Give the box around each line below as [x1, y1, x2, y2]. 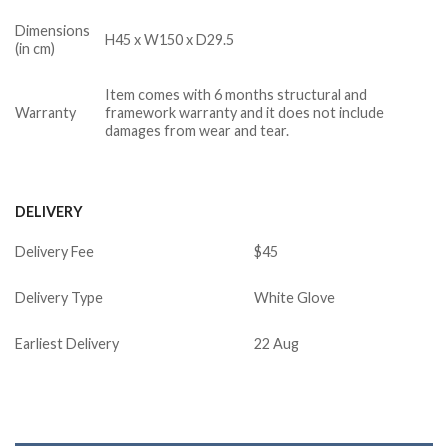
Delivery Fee [15, 242, 94, 260]
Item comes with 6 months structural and [105, 86, 368, 104]
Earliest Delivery [15, 334, 119, 352]
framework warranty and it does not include [105, 104, 385, 122]
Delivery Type [15, 288, 103, 306]
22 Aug [254, 334, 300, 352]
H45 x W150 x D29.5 [105, 31, 235, 49]
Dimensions [15, 22, 90, 40]
